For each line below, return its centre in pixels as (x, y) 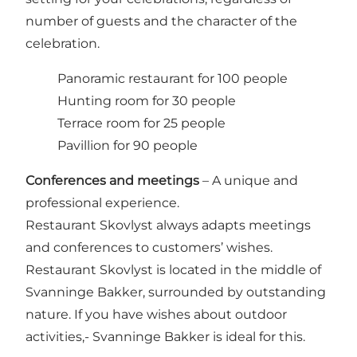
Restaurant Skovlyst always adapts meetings (168, 225)
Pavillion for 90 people (127, 145)
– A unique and (250, 180)
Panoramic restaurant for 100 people (173, 78)
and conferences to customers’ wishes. (149, 247)
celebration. (63, 43)
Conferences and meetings (114, 180)
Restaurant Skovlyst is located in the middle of (173, 269)
